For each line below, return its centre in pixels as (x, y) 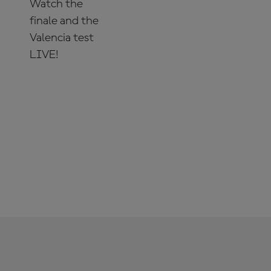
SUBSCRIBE (66, 89)
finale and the (64, 21)
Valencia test (62, 38)
